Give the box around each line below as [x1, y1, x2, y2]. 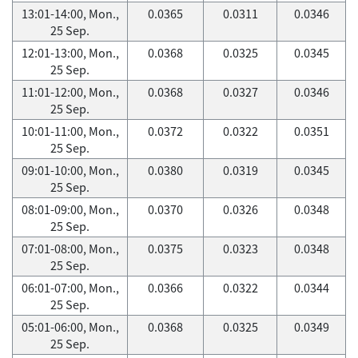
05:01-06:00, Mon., [21, 318, 119, 336]
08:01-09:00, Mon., [21, 201, 119, 218]
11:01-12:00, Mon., [21, 83, 119, 101]
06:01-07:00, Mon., [21, 279, 119, 296]
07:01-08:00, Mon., [21, 240, 119, 257]
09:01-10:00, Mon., [21, 161, 119, 179]
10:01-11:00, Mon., [21, 122, 119, 140]
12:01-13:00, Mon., [21, 44, 119, 62]
